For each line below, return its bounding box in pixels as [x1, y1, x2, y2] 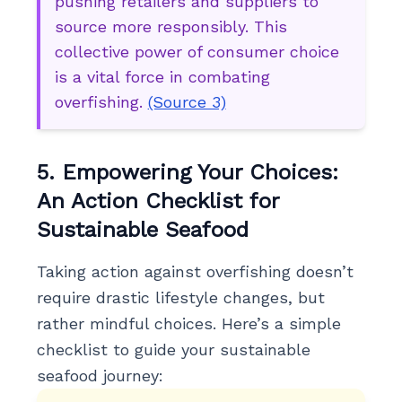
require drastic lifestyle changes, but [36, 288, 325, 307]
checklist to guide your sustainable [36, 340, 310, 359]
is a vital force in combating [54, 67, 270, 86]
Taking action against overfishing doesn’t [36, 262, 354, 281]
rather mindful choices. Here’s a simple [36, 314, 341, 333]
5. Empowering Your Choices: [36, 160, 338, 185]
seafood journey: [36, 366, 163, 385]
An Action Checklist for [36, 188, 279, 214]
